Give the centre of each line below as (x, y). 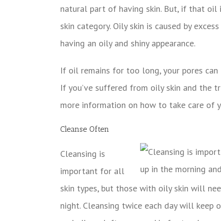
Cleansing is (83, 153)
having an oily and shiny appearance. (128, 43)
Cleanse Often (85, 129)
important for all (92, 171)
